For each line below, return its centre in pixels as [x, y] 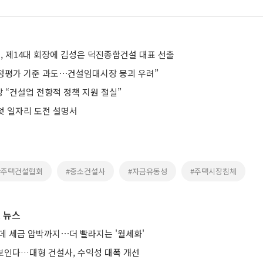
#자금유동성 [148, 171]
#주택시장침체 [213, 171]
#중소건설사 [85, 171]
